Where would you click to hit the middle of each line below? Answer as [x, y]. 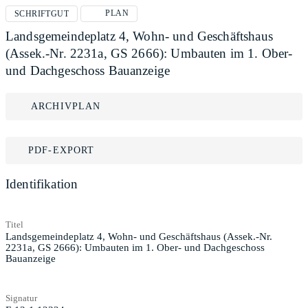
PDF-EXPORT [62, 150]
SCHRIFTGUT [42, 14]
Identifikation [42, 184]
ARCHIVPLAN [66, 106]
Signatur [21, 298]
